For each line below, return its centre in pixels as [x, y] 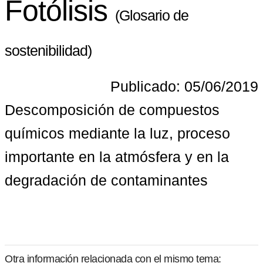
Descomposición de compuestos [112, 109]
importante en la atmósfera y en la [117, 156]
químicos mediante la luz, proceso [117, 133]
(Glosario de [152, 16]
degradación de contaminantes [106, 180]
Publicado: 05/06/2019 [184, 86]
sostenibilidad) [48, 51]
